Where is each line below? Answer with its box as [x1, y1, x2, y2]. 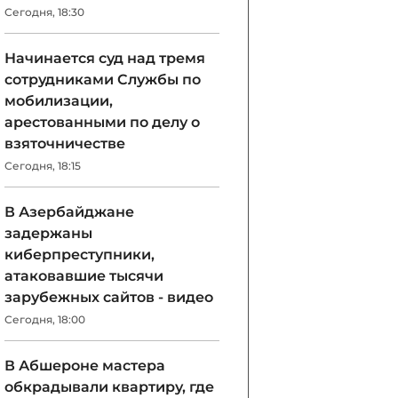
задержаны [4, 225, 92, 242]
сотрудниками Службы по [4, 71, 201, 88]
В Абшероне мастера [4, 357, 165, 374]
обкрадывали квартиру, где [4, 378, 214, 395]
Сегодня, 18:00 [4, 313, 85, 326]
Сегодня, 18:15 [4, 159, 81, 172]
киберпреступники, [4, 246, 155, 263]
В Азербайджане [4, 203, 134, 220]
